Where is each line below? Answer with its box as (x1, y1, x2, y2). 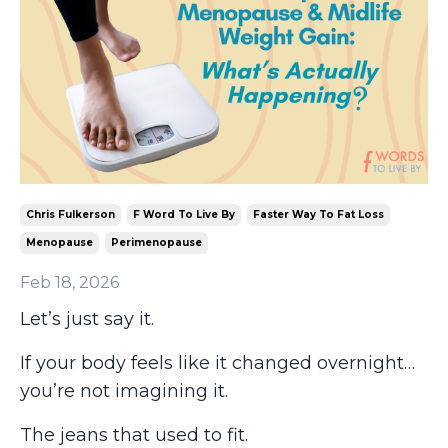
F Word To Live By (133, 208, 235, 222)
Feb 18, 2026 (20, 273, 119, 293)
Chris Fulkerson (26, 208, 115, 222)
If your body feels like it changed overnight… (20, 352, 415, 375)
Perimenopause (111, 236, 202, 250)
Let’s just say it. (20, 308, 154, 331)
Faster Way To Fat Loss (253, 208, 384, 222)
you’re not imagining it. (20, 380, 228, 403)
